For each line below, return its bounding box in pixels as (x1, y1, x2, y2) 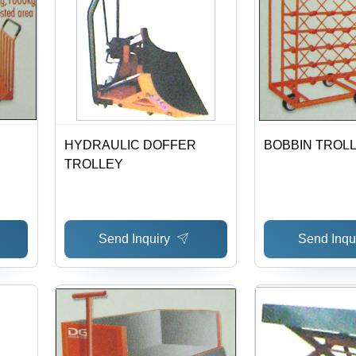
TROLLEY (64, 157, 124, 172)
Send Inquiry (99, 231, 171, 246)
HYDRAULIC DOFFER (64, 138, 197, 153)
